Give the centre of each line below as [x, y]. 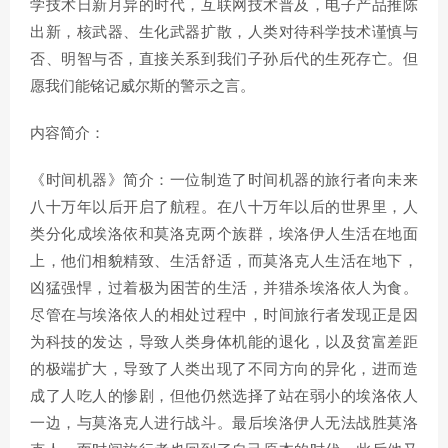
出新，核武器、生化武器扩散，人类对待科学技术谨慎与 [224, 32]
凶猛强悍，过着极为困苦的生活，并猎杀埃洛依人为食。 [224, 288]
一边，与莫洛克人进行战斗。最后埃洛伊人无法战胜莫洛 [224, 423]
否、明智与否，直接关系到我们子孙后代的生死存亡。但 [224, 59]
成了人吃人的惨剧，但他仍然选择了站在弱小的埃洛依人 [224, 396]
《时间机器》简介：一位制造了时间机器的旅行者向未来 [224, 180]
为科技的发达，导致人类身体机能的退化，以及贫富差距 [224, 342]
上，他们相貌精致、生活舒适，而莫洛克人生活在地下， [224, 261]
